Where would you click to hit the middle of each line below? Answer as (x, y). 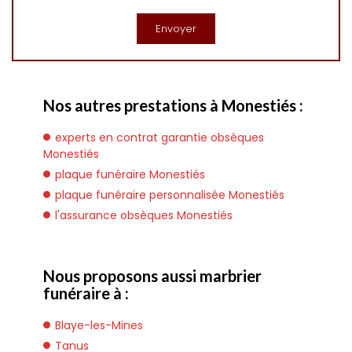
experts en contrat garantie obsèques (159, 137)
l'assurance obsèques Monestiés (144, 215)
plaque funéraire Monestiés (130, 174)
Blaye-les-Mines (99, 325)
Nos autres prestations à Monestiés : (173, 105)
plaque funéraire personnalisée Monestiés (170, 195)
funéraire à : (86, 293)
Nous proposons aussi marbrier (152, 276)
